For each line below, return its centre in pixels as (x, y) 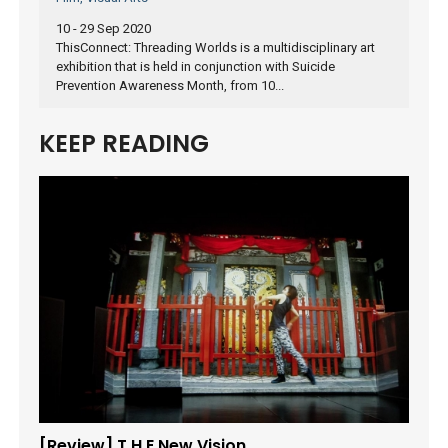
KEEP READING (124, 143)
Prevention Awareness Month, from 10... (170, 85)
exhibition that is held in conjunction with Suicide (195, 66)
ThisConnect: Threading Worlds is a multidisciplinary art (215, 47)
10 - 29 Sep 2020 (103, 28)
